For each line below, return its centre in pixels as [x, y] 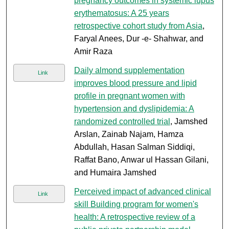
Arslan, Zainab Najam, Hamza [129, 134]
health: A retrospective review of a [134, 217]
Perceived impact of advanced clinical [142, 192]
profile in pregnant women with [129, 96]
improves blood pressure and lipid [135, 83]
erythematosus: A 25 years [121, 13]
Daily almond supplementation [129, 71]
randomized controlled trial [122, 122]
